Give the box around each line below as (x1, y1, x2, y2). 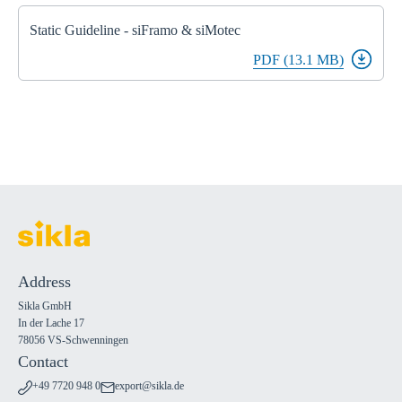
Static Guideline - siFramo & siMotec (30, 22, 240, 39)
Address (18, 273, 71, 292)
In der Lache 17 (18, 317, 84, 330)
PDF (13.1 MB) (253, 52, 344, 68)
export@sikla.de (115, 380, 184, 393)
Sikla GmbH (18, 300, 72, 313)
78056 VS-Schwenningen (18, 334, 128, 347)
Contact (18, 353, 68, 371)
